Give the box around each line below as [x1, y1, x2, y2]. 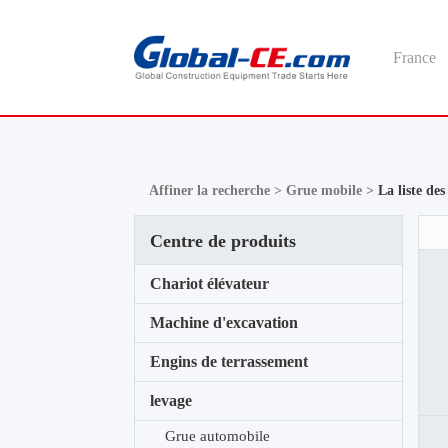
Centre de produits [150, 231, 297, 251]
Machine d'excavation [150, 314, 299, 331]
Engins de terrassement [150, 353, 309, 370]
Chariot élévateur [150, 275, 270, 292]
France [392, 49, 436, 66]
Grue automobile [165, 428, 271, 444]
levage [150, 392, 193, 409]
